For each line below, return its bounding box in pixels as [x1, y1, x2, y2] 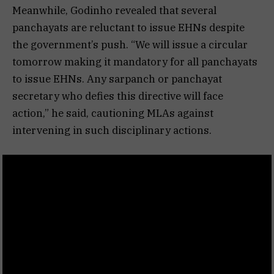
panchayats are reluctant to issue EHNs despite [12, 20, 245, 34]
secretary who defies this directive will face [12, 89, 223, 103]
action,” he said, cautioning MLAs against [12, 106, 213, 120]
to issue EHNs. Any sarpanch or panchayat [12, 72, 222, 86]
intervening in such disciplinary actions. [12, 123, 212, 137]
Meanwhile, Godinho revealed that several [12, 3, 217, 17]
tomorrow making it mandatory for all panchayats [12, 54, 257, 68]
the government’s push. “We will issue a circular [12, 37, 248, 51]
